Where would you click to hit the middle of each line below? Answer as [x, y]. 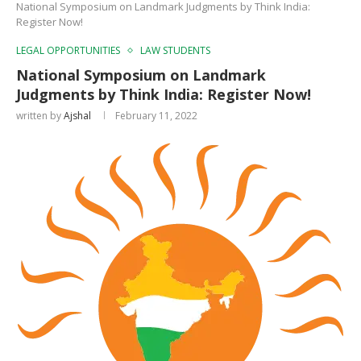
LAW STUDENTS [175, 50]
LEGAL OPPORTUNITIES [68, 50]
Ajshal [77, 115]
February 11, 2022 [156, 115]
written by [40, 115]
